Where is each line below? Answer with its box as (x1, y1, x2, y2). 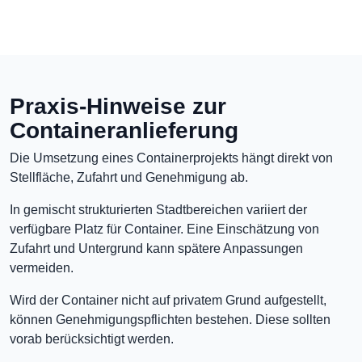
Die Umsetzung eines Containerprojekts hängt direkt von (10, 151, 333, 165)
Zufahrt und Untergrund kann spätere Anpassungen (10, 242, 303, 255)
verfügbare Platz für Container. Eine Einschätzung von (10, 222, 319, 236)
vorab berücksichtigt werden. (10, 332, 174, 346)
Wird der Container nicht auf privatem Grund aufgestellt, (10, 293, 326, 307)
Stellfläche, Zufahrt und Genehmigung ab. (10, 170, 248, 184)
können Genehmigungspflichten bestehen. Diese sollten (10, 313, 330, 326)
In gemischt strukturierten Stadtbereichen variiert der (10, 203, 307, 217)
